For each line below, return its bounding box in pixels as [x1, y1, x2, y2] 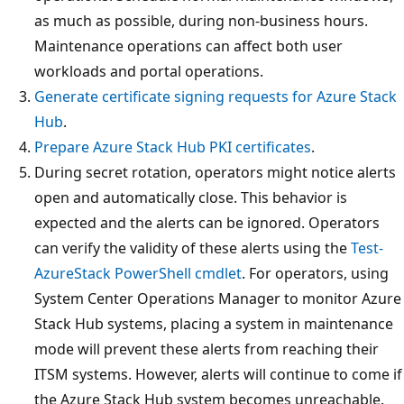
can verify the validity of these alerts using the [34, 237, 351, 258]
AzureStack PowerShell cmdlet [34, 262, 242, 283]
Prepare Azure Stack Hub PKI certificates [34, 136, 311, 157]
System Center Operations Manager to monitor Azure [34, 288, 401, 308]
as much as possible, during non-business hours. [34, 10, 368, 31]
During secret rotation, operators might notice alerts [34, 161, 396, 182]
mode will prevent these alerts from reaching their [34, 338, 379, 359]
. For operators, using [242, 262, 389, 283]
